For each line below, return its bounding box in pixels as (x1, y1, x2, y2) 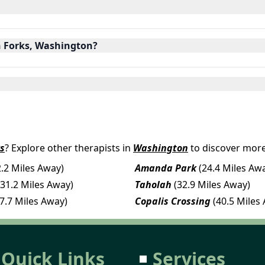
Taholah (135, 177, 172, 191)
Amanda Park (135, 161, 196, 174)
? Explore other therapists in (5, 141, 131, 154)
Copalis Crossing (135, 194, 211, 208)
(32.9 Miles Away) (174, 177, 250, 191)
